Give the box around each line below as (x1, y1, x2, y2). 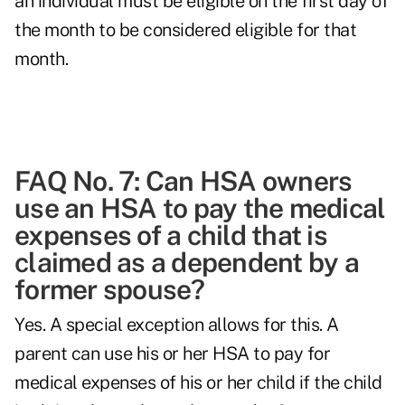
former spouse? (14, 273, 205, 306)
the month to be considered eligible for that (14, 19, 356, 42)
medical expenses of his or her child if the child (14, 372, 382, 394)
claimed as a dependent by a (14, 246, 359, 279)
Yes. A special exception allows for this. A (14, 314, 339, 336)
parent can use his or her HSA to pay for (14, 343, 330, 365)
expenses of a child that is (14, 219, 327, 252)
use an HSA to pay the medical (14, 192, 386, 225)
